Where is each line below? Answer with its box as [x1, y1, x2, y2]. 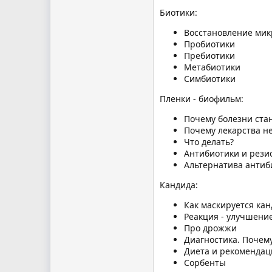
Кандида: [160, 178, 198, 191]
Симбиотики [184, 72, 236, 84]
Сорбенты [184, 256, 226, 268]
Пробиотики [184, 38, 235, 50]
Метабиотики [184, 61, 240, 73]
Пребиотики [184, 49, 235, 61]
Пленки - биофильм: [160, 92, 243, 104]
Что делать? [184, 135, 234, 148]
